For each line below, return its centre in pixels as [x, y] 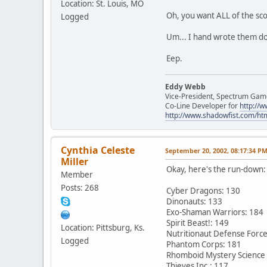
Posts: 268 [80, 187]
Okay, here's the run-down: [216, 169]
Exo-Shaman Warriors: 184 [215, 212]
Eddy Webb [185, 86]
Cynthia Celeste [98, 150]
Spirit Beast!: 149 [198, 223]
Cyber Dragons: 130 [203, 190]
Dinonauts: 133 [194, 201]
